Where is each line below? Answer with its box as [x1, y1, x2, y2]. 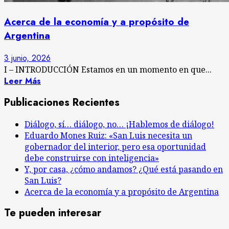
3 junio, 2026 [4, 52, 51, 64]
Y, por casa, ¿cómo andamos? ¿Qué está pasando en [25, 163, 223, 175]
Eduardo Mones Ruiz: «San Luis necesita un [25, 129, 192, 141]
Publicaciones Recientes [4, 95, 120, 110]
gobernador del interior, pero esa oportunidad [25, 141, 206, 152]
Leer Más [4, 75, 41, 87]
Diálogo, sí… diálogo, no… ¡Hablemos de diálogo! [25, 118, 214, 130]
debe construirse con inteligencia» [25, 152, 159, 164]
